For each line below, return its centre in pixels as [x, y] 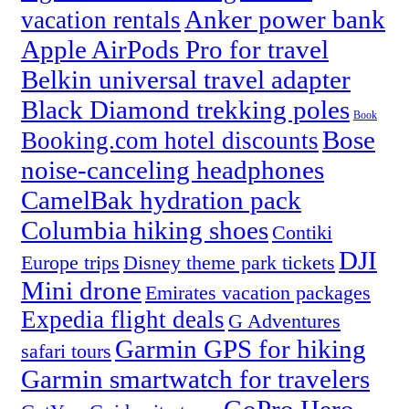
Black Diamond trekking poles [185, 110]
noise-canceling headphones [173, 170]
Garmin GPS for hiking [241, 349]
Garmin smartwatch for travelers [195, 379]
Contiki [302, 233]
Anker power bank [285, 20]
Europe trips [70, 263]
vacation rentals [101, 21]
